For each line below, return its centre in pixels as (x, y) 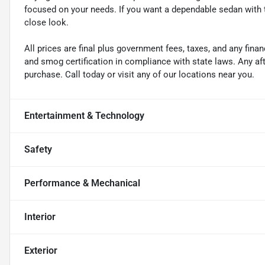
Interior (40, 217)
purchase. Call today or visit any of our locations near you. (139, 75)
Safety (38, 150)
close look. (46, 23)
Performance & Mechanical (82, 183)
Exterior (41, 251)
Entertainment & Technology (84, 116)
